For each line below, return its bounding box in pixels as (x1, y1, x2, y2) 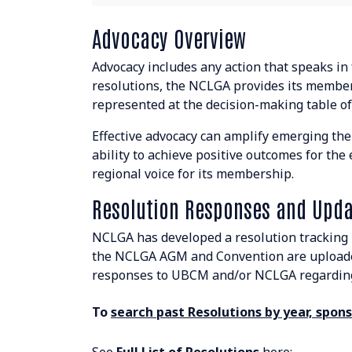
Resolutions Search (16, 13, 130, 31)
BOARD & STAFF (13, 48, 91, 68)
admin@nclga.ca (28, 255, 123, 273)
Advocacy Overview (92, 24, 246, 52)
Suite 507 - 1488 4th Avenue (13, 205, 177, 223)
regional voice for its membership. (92, 165, 294, 182)
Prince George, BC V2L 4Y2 (13, 224, 168, 242)
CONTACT (13, 82, 57, 103)
